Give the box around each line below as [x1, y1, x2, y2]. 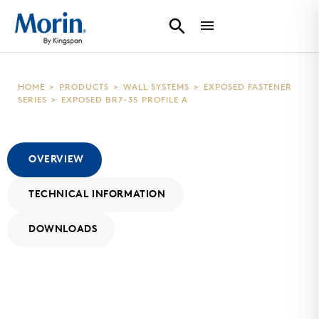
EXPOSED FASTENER [204, 83, 292, 92]
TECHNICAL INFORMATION [28, 189, 166, 200]
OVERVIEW [28, 155, 84, 165]
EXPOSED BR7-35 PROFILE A [61, 96, 188, 105]
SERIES [18, 96, 47, 105]
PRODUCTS [59, 83, 109, 92]
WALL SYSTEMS [123, 83, 189, 92]
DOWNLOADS [28, 224, 98, 235]
